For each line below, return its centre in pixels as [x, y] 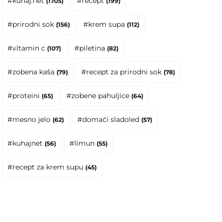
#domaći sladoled [110, 119]
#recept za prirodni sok [123, 72]
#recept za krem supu [47, 167]
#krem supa [105, 24]
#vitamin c [28, 48]
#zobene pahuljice [99, 95]
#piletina [91, 48]
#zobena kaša [32, 72]
